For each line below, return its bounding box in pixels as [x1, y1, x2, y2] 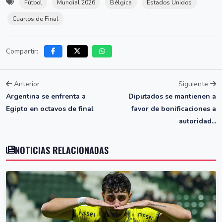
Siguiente [178, 79, 210, 89]
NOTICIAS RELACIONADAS [15, 143, 109, 157]
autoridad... [179, 116, 216, 126]
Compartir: [6, 47, 38, 56]
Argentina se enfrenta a [6, 92, 86, 102]
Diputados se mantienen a [128, 92, 216, 102]
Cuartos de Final [12, 14, 58, 23]
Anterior [12, 79, 40, 89]
